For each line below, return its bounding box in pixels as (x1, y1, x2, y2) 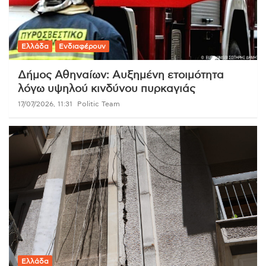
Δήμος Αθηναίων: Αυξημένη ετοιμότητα (18, 69, 224, 81)
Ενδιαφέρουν (59, 42, 106, 50)
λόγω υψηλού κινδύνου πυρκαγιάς (18, 83, 195, 94)
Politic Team (77, 100, 120, 107)
